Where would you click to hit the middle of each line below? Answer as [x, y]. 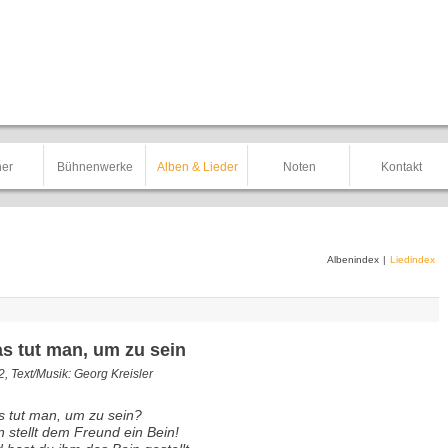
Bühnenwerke [95, 167]
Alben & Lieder [197, 167]
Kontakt [401, 167]
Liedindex [412, 259]
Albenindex [353, 259]
